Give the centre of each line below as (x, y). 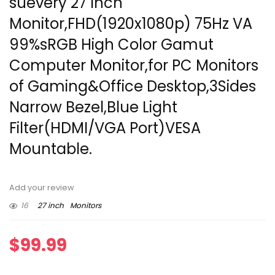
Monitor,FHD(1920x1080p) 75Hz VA (131, 24)
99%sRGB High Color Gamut (111, 45)
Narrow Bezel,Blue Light (93, 107)
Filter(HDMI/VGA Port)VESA (105, 128)
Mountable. (51, 149)
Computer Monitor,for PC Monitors (134, 66)
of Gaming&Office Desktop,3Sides (133, 87)
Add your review (42, 188)
